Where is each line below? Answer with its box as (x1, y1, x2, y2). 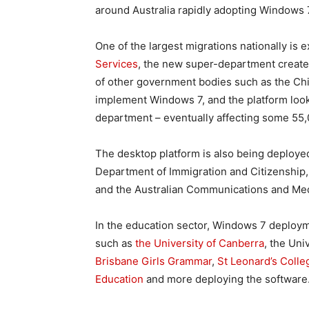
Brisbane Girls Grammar (95, 255, 212, 268)
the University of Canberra (135, 237, 264, 250)
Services (95, 57, 138, 70)
